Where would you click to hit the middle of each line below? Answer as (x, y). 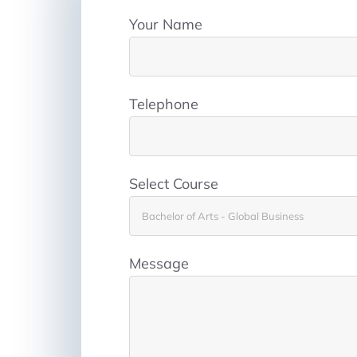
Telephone (164, 104)
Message (159, 264)
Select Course (174, 184)
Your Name (166, 25)
